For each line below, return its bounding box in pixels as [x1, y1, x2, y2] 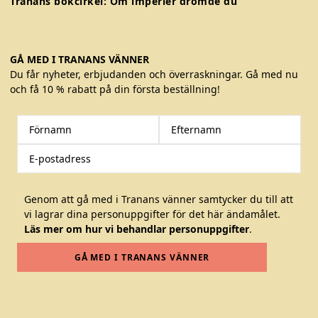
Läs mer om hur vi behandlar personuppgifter [24, 221, 249, 236]
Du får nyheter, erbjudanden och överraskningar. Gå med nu [10, 67, 298, 81]
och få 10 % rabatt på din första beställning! [10, 82, 220, 96]
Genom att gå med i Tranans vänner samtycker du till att [24, 192, 293, 206]
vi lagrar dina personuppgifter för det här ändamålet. [24, 207, 280, 221]
